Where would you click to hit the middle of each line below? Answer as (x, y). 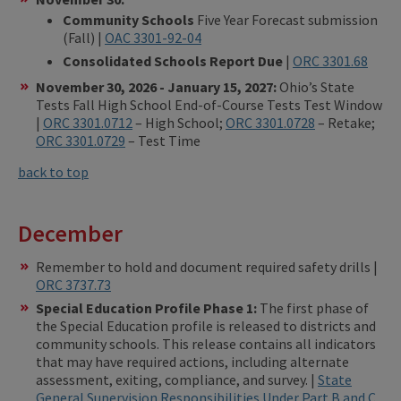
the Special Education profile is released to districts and (206, 325)
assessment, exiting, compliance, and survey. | (177, 379)
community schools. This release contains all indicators (206, 343)
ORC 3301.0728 (270, 123)
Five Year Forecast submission (287, 20)
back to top (53, 172)
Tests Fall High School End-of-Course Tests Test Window (209, 105)
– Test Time (163, 141)
